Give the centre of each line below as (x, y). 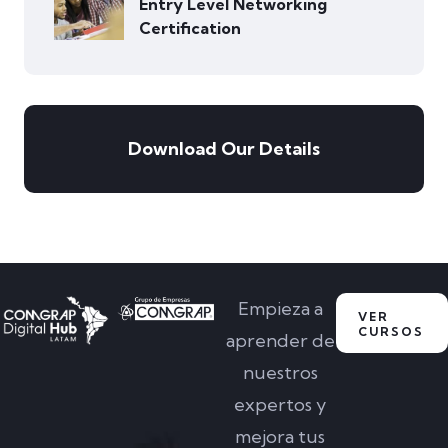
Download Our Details (224, 149)
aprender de (280, 341)
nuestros (280, 373)
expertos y (280, 405)
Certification (190, 28)
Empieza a (280, 309)
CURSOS (391, 332)
